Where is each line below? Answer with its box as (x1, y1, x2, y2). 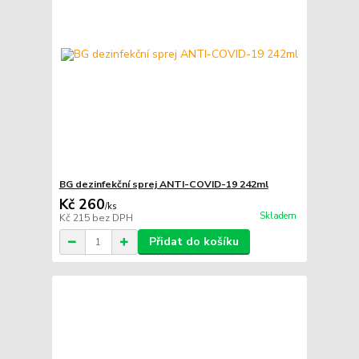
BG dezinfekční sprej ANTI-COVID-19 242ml (58, 178, 268, 192)
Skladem (259, 210, 296, 223)
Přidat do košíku (148, 234, 239, 250)
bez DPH (91, 212, 133, 225)
